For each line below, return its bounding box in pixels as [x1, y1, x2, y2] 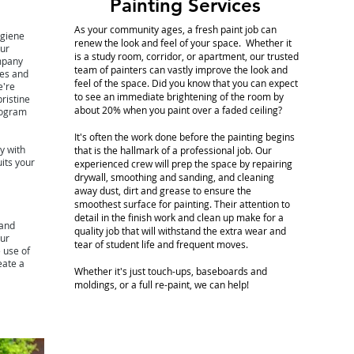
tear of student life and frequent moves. [73, 238, 248, 250]
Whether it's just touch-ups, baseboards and [73, 265, 267, 277]
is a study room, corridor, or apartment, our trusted [73, 50, 299, 62]
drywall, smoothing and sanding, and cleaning [73, 171, 274, 183]
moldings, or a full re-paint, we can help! [73, 278, 249, 291]
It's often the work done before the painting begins [73, 130, 295, 143]
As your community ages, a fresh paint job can [73, 23, 277, 36]
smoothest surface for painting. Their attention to [73, 198, 290, 210]
